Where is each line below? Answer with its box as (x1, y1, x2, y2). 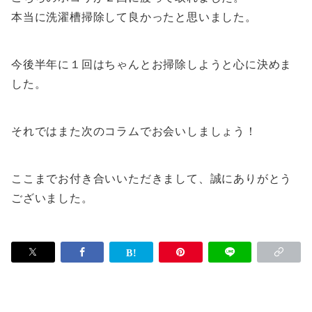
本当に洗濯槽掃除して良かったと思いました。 (11, 11, 257, 24)
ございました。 (11, 192, 93, 205)
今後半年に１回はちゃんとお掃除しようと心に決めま (11, 58, 292, 71)
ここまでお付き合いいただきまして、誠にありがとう (11, 173, 292, 185)
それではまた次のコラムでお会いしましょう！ (11, 125, 257, 138)
